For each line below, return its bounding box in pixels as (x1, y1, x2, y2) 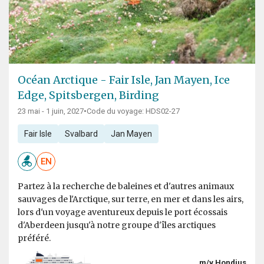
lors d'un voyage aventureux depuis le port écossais (18, 207, 227, 218)
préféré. (18, 233, 51, 244)
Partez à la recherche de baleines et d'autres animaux (18, 181, 234, 192)
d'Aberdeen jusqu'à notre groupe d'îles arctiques (18, 220, 216, 231)
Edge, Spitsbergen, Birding (18, 88, 159, 103)
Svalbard (64, 129, 98, 139)
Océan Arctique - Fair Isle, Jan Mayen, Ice (18, 73, 230, 87)
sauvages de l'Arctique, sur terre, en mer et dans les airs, (18, 194, 243, 205)
